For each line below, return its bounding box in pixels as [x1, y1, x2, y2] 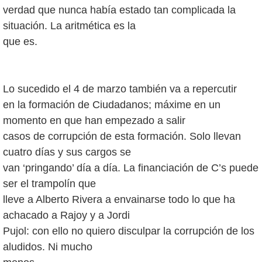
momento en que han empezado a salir [3, 115, 185, 127]
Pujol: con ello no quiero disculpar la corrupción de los [3, 225, 254, 237]
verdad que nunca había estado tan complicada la [3, 4, 236, 16]
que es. [3, 36, 37, 48]
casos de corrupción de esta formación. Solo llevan [3, 130, 241, 143]
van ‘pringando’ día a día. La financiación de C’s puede [3, 162, 258, 174]
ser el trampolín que [3, 178, 96, 190]
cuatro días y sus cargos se [3, 146, 131, 158]
